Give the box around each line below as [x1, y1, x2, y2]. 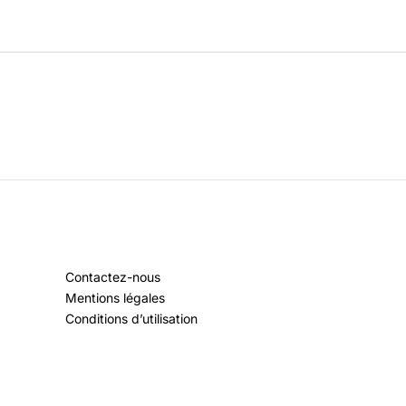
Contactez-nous [65, 268, 160, 285]
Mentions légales [65, 289, 165, 305]
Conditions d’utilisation [65, 310, 198, 326]
